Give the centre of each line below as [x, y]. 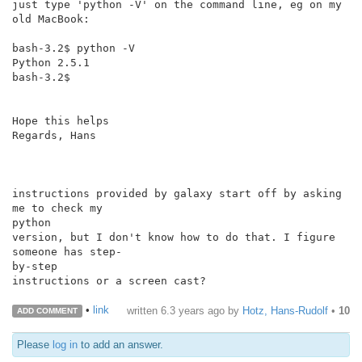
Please [35, 345]
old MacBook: [51, 19]
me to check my [57, 208]
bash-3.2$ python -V [74, 48]
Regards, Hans [54, 136]
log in [65, 345]
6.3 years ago [193, 311]
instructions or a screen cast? [109, 281]
